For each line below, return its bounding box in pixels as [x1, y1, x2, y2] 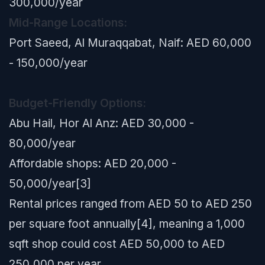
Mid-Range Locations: [9, 15, 127, 30]
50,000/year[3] [9, 176, 91, 190]
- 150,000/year [9, 56, 88, 70]
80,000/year [9, 136, 76, 150]
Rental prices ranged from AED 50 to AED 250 [9, 196, 252, 211]
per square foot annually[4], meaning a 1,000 [9, 216, 245, 231]
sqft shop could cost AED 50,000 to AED [9, 237, 225, 251]
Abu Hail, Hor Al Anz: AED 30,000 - [9, 116, 194, 130]
